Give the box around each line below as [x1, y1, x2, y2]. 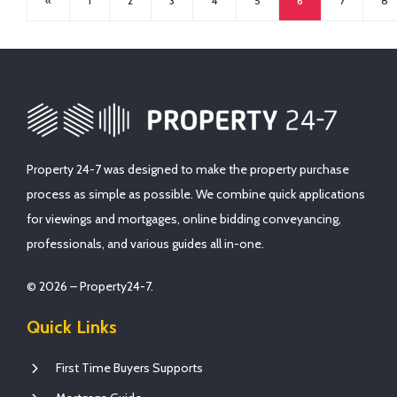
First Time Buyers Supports [56, 360, 203, 377]
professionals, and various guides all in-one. [27, 236, 264, 253]
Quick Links [27, 316, 117, 339]
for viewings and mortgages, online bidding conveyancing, [27, 211, 341, 228]
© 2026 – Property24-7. [27, 278, 153, 295]
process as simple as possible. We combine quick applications [27, 186, 365, 203]
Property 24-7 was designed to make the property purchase [27, 161, 349, 178]
